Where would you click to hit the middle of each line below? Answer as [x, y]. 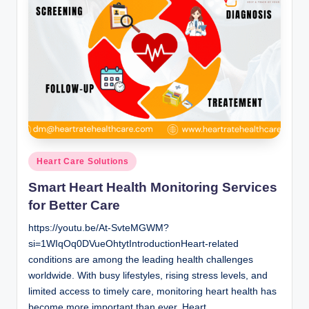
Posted [42, 159]
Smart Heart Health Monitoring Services [153, 187]
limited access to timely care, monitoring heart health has [152, 291]
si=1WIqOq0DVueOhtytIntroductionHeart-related [133, 243]
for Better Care [74, 205]
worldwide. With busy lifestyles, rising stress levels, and [148, 275]
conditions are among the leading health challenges [141, 259]
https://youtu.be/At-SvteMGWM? [99, 228]
